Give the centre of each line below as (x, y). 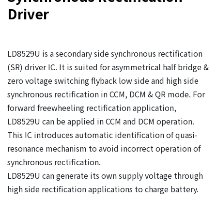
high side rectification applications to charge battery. (103, 189)
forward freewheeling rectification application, (92, 108)
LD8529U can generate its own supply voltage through (105, 175)
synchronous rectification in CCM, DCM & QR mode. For (106, 94)
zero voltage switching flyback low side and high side (103, 80)
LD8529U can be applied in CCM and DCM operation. (101, 121)
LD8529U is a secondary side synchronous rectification (105, 53)
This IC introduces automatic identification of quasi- (102, 135)
